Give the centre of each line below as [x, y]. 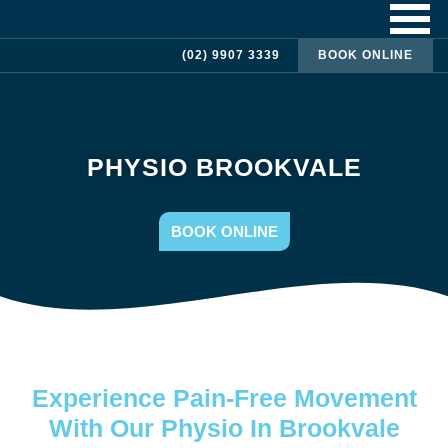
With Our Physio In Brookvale [224, 428]
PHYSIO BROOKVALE [224, 167]
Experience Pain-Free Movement [224, 398]
